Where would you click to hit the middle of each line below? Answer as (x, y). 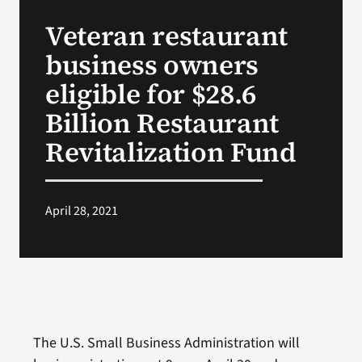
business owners (152, 64)
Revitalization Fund (170, 152)
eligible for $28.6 (150, 93)
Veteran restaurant (166, 35)
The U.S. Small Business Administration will (166, 343)
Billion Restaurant (162, 122)
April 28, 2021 (81, 210)
